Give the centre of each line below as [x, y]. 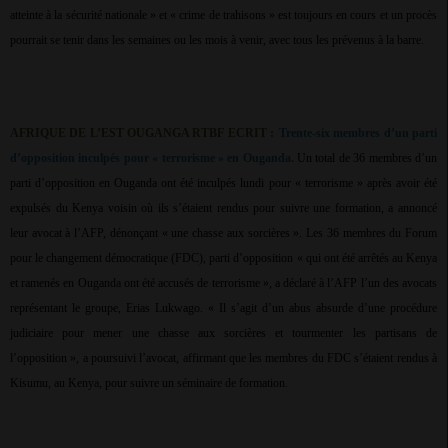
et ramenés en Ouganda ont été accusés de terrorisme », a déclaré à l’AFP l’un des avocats [223, 283]
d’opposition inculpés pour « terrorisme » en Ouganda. [154, 158]
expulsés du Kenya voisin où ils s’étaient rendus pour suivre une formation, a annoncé [223, 208]
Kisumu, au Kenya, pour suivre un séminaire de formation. [149, 383]
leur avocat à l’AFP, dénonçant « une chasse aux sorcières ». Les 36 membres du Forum [223, 233]
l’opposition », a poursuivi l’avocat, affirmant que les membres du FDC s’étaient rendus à [223, 358]
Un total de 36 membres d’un [367, 158]
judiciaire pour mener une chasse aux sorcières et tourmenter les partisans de [223, 333]
